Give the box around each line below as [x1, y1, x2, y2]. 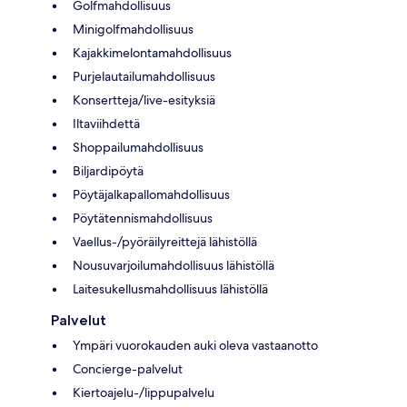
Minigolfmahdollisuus [73, 20, 194, 37]
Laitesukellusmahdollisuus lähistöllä [73, 280, 268, 297]
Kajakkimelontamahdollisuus [73, 44, 232, 61]
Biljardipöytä [73, 162, 144, 179]
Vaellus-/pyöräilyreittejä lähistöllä [73, 233, 257, 250]
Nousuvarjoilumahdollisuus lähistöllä [73, 256, 274, 273]
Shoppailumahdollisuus [73, 138, 203, 155]
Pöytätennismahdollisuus [73, 209, 213, 226]
